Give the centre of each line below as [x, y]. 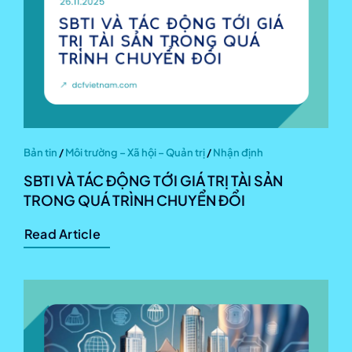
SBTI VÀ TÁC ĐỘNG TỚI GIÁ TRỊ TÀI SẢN [153, 180]
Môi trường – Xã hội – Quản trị [135, 152]
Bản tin [40, 152]
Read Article [62, 233]
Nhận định [238, 152]
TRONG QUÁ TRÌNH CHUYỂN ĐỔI [134, 200]
